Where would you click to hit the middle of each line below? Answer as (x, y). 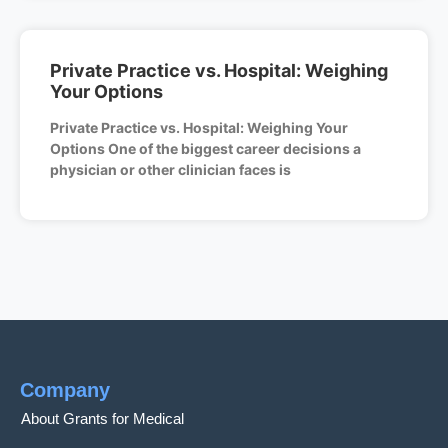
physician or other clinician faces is (170, 169)
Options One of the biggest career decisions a (205, 148)
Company (65, 389)
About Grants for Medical (102, 418)
